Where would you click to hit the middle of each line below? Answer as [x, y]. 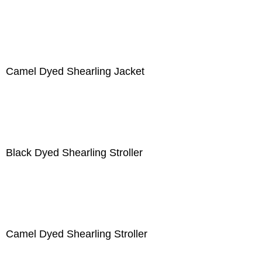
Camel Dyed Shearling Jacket [75, 71]
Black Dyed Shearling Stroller [74, 153]
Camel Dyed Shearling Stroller [77, 234]
